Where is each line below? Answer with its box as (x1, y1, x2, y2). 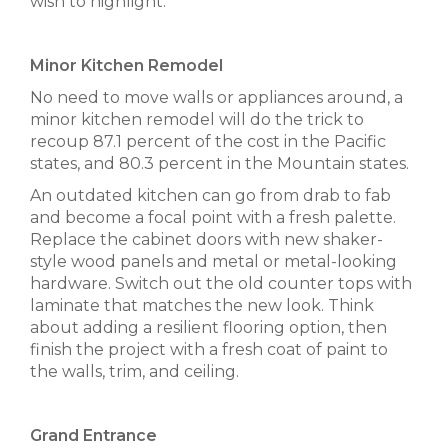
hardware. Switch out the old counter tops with (30, 274, 412, 293)
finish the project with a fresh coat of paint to (30, 340, 388, 359)
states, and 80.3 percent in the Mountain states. (30, 154, 409, 173)
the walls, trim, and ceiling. (30, 362, 239, 381)
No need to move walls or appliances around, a (30, 88, 403, 107)
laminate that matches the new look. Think (30, 296, 374, 315)
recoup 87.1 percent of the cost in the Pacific (30, 132, 386, 151)
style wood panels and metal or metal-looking (30, 252, 397, 271)
